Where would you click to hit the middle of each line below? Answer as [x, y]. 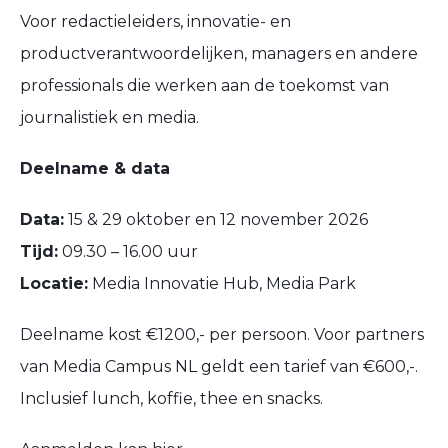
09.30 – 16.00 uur [128, 251]
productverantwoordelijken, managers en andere [219, 53]
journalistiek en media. [109, 117]
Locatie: [54, 283]
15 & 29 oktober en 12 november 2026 [216, 219]
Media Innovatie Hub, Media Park [222, 283]
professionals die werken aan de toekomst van [204, 85]
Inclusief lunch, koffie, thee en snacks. [171, 399]
